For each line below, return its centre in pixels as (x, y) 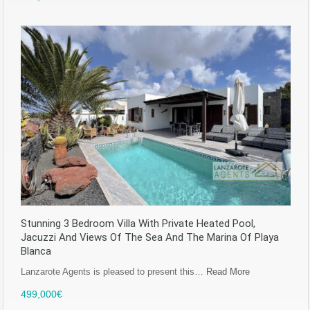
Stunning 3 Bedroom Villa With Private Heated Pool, (138, 224)
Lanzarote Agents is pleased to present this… (113, 272)
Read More (228, 272)
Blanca (36, 252)
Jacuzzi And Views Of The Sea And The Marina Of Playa (150, 238)
